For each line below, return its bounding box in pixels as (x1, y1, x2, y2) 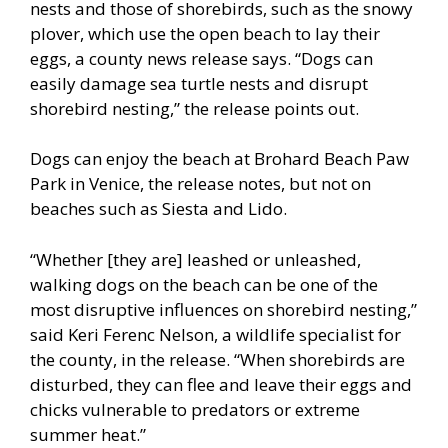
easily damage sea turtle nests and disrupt (30, 71, 368, 95)
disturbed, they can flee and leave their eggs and (30, 372, 412, 396)
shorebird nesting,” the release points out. (30, 96, 359, 120)
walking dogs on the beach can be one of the (30, 272, 378, 296)
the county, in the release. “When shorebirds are (30, 347, 405, 371)
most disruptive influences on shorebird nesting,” (30, 297, 417, 321)
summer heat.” (30, 422, 146, 446)
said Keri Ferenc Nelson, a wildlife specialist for (30, 322, 401, 346)
